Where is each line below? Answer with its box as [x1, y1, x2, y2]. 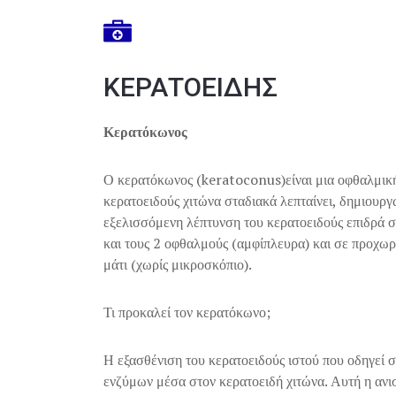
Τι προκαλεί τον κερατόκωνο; [103, 302, 270, 322]
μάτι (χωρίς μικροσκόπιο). [103, 255, 252, 274]
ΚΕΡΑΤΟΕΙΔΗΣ [103, 72, 278, 103]
